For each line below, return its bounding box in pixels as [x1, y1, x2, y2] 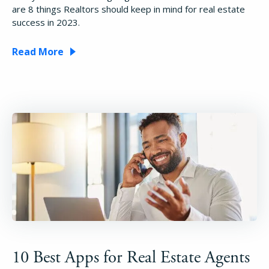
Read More [12, 44, 64, 58]
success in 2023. [12, 16, 80, 28]
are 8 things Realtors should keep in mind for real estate [12, 2, 245, 15]
